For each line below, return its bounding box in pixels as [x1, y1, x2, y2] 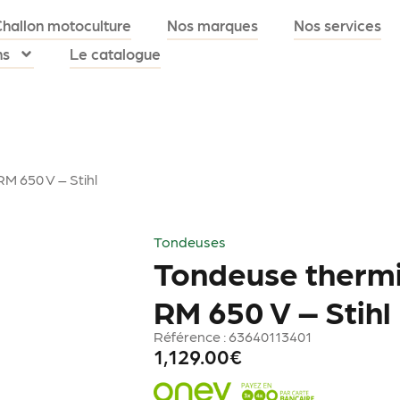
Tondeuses [154, 232, 227, 250]
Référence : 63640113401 [154, 327, 312, 345]
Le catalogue [70, 45, 162, 63]
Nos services [294, 16, 382, 35]
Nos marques [167, 16, 259, 35]
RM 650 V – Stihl [154, 290, 392, 329]
